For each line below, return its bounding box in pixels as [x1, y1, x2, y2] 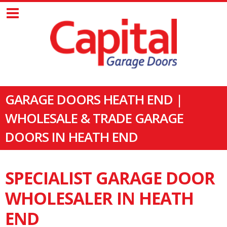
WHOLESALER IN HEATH [5, 186, 194, 210]
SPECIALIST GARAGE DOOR [5, 166, 215, 190]
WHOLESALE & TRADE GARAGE [5, 108, 183, 127]
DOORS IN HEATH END [5, 127, 138, 146]
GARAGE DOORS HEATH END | [5, 90, 182, 108]
